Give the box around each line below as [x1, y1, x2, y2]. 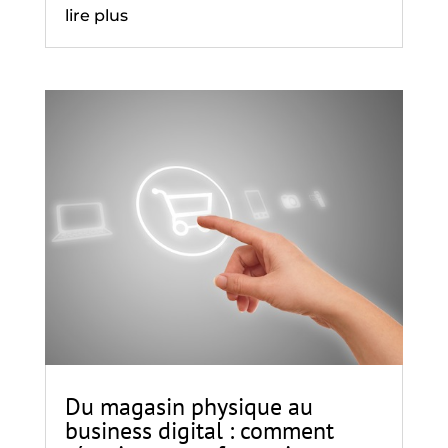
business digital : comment [64, 414, 334, 446]
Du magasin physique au [64, 390, 313, 422]
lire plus [64, 6, 128, 26]
